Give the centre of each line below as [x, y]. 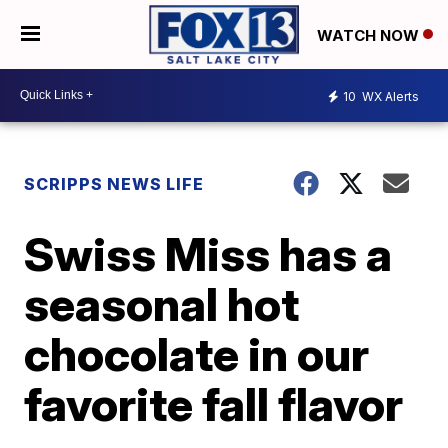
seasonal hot [162, 303]
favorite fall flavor [214, 403]
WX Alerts [389, 97]
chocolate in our [197, 353]
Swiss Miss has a [208, 253]
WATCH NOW [370, 35]
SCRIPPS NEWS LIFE [114, 183]
